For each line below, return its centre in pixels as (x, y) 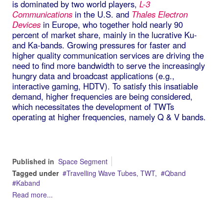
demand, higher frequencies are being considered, (102, 96)
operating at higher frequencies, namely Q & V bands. (109, 117)
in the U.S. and (102, 14)
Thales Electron (160, 14)
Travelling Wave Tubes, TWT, (112, 173)
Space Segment (83, 161)
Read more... (33, 195)
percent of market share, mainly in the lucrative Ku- (105, 35)
